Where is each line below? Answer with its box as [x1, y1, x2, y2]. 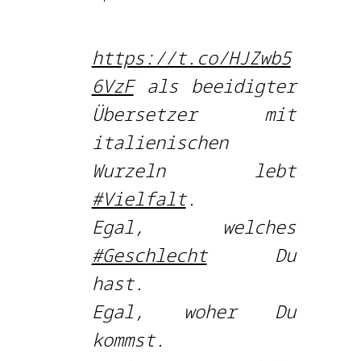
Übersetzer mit [91, 101, 297, 127]
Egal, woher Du [91, 298, 297, 324]
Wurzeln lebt [91, 157, 297, 183]
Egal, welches [91, 214, 297, 239]
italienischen [91, 129, 228, 155]
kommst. [91, 326, 165, 352]
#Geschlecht [91, 242, 207, 268]
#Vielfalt [91, 185, 186, 211]
